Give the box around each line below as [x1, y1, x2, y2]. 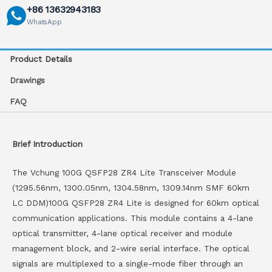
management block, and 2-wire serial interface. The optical [12, 243, 250, 253]
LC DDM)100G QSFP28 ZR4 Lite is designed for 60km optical [12, 197, 259, 208]
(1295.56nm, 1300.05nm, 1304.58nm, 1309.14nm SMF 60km [12, 182, 250, 192]
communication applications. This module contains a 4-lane [12, 212, 253, 223]
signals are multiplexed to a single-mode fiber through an [12, 258, 243, 268]
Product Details [10, 54, 73, 64]
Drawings [10, 75, 46, 86]
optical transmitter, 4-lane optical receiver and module [12, 228, 233, 238]
